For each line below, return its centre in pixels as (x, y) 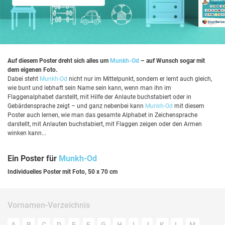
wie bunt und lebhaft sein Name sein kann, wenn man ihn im (89, 88)
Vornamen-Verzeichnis (49, 205)
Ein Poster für (33, 158)
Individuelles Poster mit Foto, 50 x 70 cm (63, 172)
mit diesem (189, 106)
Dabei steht (24, 79)
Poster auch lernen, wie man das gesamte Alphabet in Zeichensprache (102, 115)
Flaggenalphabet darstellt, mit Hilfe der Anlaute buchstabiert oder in (99, 97)
